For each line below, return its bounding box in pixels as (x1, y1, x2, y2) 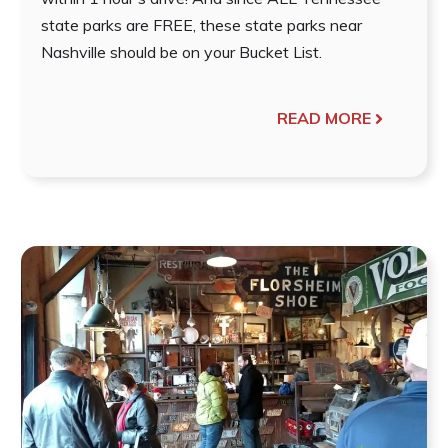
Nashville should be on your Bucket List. (40, 42, 322, 63)
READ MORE (277, 108, 372, 129)
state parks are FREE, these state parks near (40, 15, 362, 36)
